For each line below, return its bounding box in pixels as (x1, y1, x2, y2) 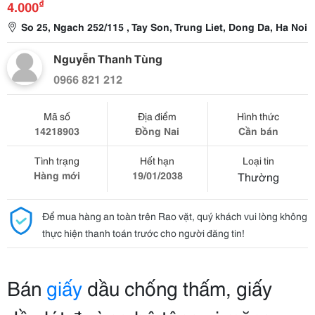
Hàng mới (33, 168, 80, 182)
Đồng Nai (135, 124, 180, 138)
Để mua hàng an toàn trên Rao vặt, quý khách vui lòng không (42, 209, 307, 223)
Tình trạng (34, 153, 79, 167)
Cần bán (238, 124, 278, 138)
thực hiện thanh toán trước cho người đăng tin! (42, 226, 245, 240)
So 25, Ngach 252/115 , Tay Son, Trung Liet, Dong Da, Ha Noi (21, 20, 307, 34)
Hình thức (237, 109, 280, 123)
